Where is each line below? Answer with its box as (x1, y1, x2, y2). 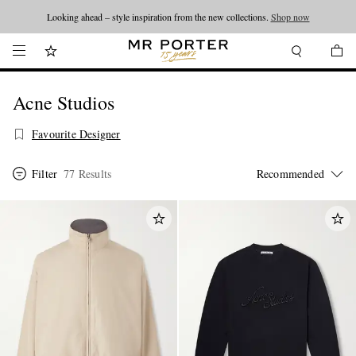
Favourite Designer (32, 126, 121, 141)
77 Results (64, 166, 112, 181)
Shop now (270, 10, 310, 23)
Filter (32, 166, 58, 181)
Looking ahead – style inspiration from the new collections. (46, 10, 271, 23)
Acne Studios (13, 90, 114, 115)
